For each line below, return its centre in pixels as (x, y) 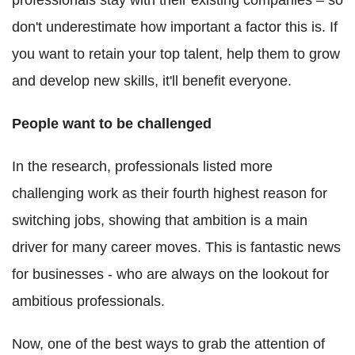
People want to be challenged (112, 123)
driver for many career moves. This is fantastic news (176, 247)
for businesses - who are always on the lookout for (170, 274)
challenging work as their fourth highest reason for (170, 193)
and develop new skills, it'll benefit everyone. (152, 80)
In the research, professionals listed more (142, 166)
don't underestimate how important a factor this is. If (175, 27)
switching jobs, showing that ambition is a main (160, 220)
